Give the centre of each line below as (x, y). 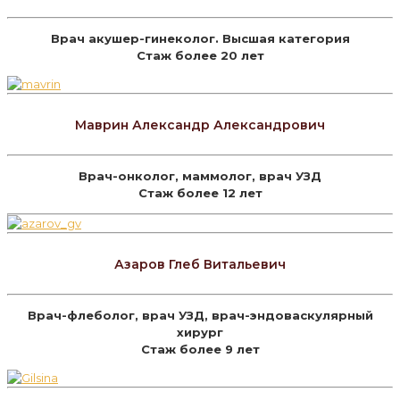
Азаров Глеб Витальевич (200, 264)
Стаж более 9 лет (200, 349)
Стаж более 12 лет (200, 193)
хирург (200, 332)
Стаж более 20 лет (200, 56)
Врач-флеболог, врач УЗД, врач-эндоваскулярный (200, 315)
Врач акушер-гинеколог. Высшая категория (200, 39)
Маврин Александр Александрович (200, 125)
